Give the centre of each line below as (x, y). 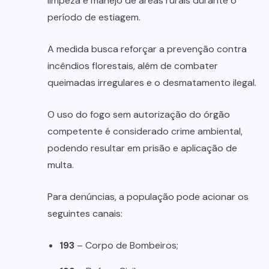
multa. (61, 165)
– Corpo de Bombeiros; (126, 246)
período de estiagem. (94, 17)
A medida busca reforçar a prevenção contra (147, 49)
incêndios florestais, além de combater (133, 66)
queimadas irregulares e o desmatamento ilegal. (152, 83)
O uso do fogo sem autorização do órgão (139, 115)
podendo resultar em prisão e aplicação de (142, 148)
